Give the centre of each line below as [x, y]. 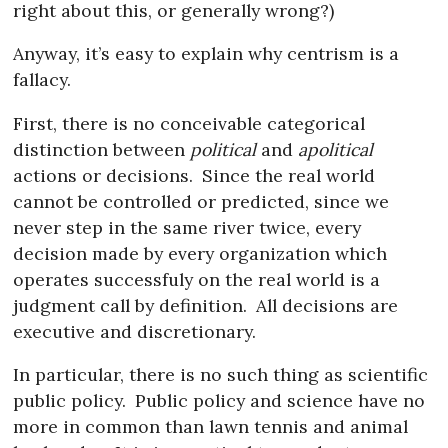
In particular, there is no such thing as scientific [221, 375]
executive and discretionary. [135, 331]
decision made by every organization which [200, 253]
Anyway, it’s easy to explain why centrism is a [206, 54]
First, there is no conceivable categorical [189, 123]
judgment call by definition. [130, 305]
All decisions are [324, 305]
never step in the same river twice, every [187, 227]
